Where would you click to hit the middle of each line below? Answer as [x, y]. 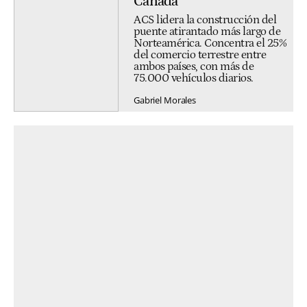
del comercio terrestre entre [200, 55]
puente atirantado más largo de [207, 32]
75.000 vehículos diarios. [194, 78]
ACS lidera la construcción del [205, 20]
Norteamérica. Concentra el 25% [210, 44]
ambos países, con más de [194, 67]
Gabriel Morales [165, 100]
